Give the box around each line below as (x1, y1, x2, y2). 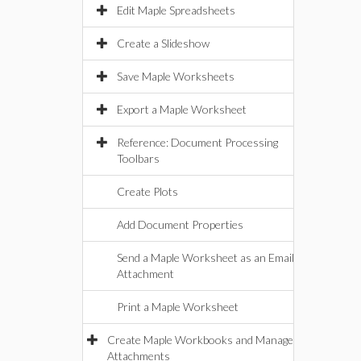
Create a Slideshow (117, 36, 210, 50)
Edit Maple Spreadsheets (117, 3, 235, 17)
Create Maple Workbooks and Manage (107, 333, 293, 346)
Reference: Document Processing (117, 135, 278, 149)
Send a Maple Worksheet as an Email (117, 251, 294, 264)
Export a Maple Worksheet (117, 102, 247, 116)
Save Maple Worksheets (117, 69, 234, 83)
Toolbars (117, 151, 160, 165)
